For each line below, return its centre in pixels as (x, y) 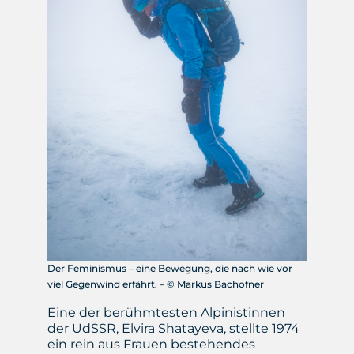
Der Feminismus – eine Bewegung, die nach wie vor (169, 269)
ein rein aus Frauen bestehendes (151, 345)
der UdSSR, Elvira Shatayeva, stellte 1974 (173, 329)
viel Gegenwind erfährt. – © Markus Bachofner (155, 284)
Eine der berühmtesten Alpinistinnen (166, 313)
